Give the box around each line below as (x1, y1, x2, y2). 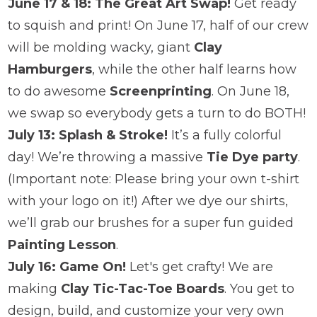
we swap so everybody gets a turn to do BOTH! (8, 105, 306, 121)
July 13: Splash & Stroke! (8, 127, 168, 143)
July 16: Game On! (8, 258, 126, 275)
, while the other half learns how (92, 61, 296, 77)
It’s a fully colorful (168, 127, 282, 143)
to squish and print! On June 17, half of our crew (8, 17, 309, 33)
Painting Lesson (8, 236, 116, 253)
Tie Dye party (207, 149, 298, 165)
